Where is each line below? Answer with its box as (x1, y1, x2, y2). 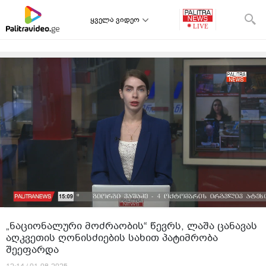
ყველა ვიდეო (90, 15, 140, 24)
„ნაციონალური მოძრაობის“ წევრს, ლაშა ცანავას (6, 219, 257, 233)
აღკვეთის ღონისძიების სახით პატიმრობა (6, 231, 218, 245)
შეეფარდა (6, 243, 59, 256)
